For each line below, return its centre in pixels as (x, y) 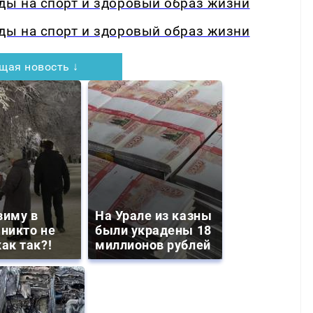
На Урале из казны (154, 216)
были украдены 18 (153, 231)
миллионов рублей (153, 245)
